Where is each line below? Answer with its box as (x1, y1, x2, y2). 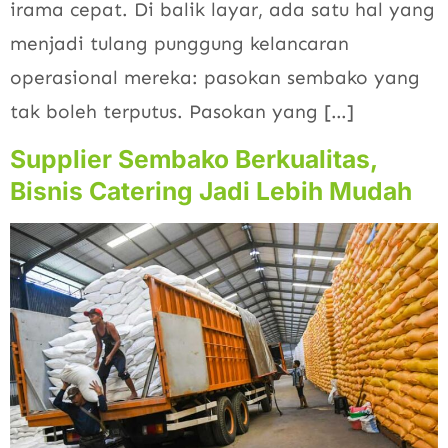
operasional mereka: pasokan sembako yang (10, 65, 420, 89)
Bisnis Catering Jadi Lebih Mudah (10, 176, 412, 207)
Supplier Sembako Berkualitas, (10, 144, 377, 175)
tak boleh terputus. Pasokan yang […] (10, 99, 354, 123)
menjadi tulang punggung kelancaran (10, 31, 349, 55)
